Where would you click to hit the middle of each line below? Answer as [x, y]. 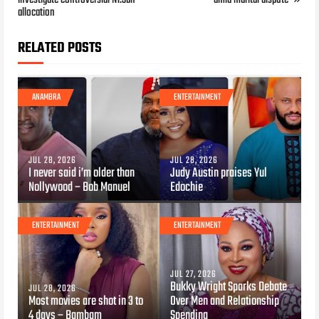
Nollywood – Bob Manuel [80, 187]
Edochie [187, 187]
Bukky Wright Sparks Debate [229, 287]
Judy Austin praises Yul [219, 173]
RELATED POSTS [60, 48]
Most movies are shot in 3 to [86, 301]
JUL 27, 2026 [193, 274]
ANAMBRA [47, 97]
